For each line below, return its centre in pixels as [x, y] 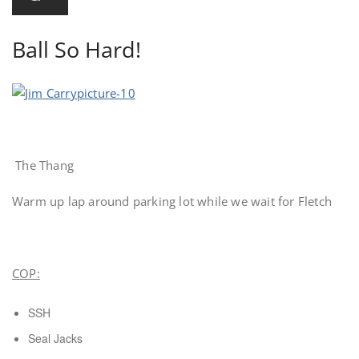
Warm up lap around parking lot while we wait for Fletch [172, 201]
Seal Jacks [57, 338]
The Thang [43, 165]
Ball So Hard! [77, 49]
